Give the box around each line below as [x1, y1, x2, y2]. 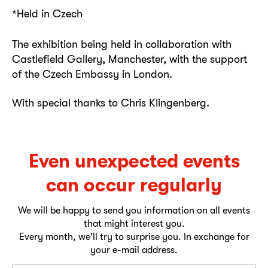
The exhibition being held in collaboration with [12, 38, 232, 51]
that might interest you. [83, 217, 185, 229]
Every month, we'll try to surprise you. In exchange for [19, 230, 249, 242]
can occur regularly [46, 173, 222, 196]
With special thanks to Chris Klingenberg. [12, 96, 209, 109]
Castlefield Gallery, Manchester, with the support [12, 53, 247, 66]
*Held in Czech [12, 7, 83, 20]
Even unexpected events [28, 149, 240, 172]
